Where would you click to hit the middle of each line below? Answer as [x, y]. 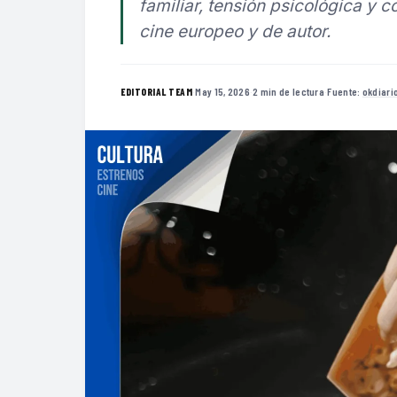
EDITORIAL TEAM [156, 91]
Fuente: [345, 91]
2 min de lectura [289, 91]
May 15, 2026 [222, 91]
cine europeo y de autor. [235, 31]
